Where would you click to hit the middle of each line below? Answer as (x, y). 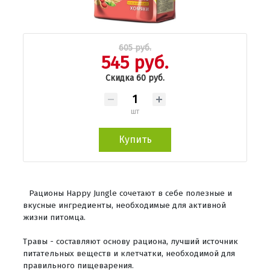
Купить (135, 139)
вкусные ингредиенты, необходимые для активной (124, 205)
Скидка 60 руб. (135, 78)
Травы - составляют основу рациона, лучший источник (130, 241)
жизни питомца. (54, 217)
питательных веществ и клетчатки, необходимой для (129, 253)
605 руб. (135, 48)
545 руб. (135, 62)
